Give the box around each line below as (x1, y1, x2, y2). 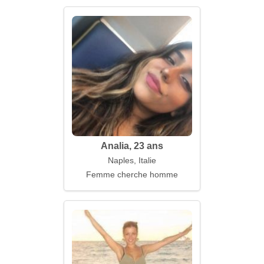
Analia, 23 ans (101, 141, 163, 151)
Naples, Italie (108, 156, 156, 165)
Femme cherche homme (86, 170, 178, 179)
